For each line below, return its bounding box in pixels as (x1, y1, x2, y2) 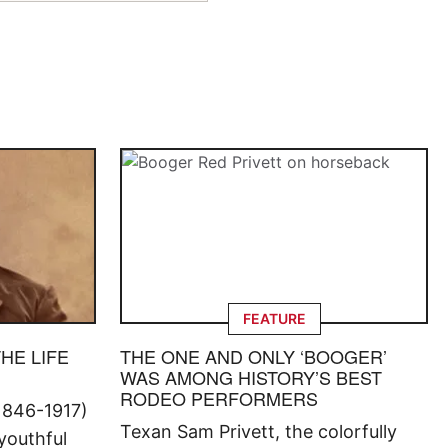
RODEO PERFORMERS (120, 384, 318, 411)
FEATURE (242, 309, 306, 327)
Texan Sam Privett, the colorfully (120, 420, 397, 442)
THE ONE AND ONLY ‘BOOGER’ (120, 342, 387, 369)
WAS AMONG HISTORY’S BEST (120, 363, 382, 390)
